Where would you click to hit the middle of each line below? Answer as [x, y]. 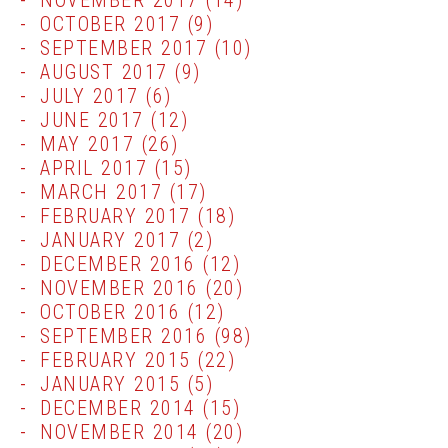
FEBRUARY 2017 [115, 216]
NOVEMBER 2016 [119, 288]
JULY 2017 [89, 96]
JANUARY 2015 [110, 384]
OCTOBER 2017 [110, 24]
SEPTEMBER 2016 [123, 336]
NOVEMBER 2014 [119, 432]
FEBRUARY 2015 [115, 360]
